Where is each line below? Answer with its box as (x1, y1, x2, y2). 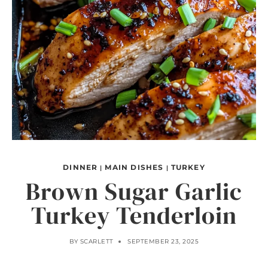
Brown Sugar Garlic (26, 175, 242, 208)
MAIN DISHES (105, 163, 164, 172)
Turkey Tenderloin (31, 199, 237, 232)
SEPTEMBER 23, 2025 (127, 237, 199, 245)
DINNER (63, 163, 98, 172)
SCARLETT (80, 237, 114, 245)
